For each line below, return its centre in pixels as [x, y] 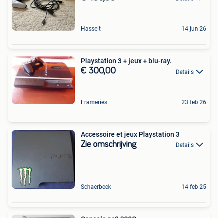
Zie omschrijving [109, 144]
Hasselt [91, 29]
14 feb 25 [194, 187]
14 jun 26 [194, 29]
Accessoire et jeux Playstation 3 [130, 134]
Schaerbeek [96, 187]
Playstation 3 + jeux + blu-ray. [126, 61]
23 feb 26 [194, 102]
